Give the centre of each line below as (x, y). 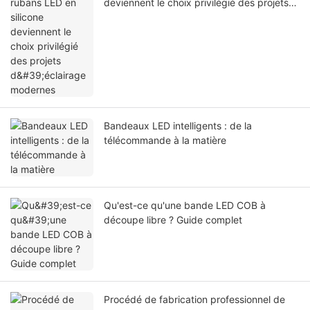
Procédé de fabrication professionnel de (194, 300)
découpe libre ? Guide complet (173, 220)
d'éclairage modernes (153, 17)
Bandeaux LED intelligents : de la (178, 126)
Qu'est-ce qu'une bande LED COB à (185, 206)
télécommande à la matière (165, 140)
